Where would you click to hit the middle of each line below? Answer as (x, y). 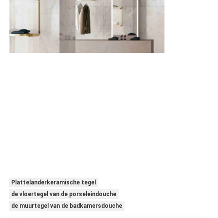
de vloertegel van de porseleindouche (64, 194)
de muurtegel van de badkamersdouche (66, 206)
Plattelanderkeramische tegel (53, 183)
